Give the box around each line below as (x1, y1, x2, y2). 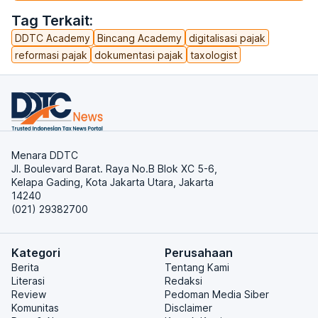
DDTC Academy (15, 31, 90, 44)
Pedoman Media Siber (165, 288, 269, 300)
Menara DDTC (11, 149, 78, 161)
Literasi (11, 275, 45, 287)
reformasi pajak (15, 48, 87, 61)
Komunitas (11, 302, 59, 314)
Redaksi (165, 275, 202, 287)
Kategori (11, 246, 60, 260)
